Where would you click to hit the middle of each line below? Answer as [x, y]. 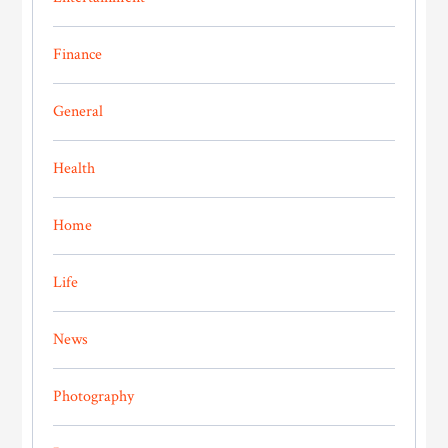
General [78, 111]
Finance [78, 54]
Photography [94, 396]
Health [74, 168]
